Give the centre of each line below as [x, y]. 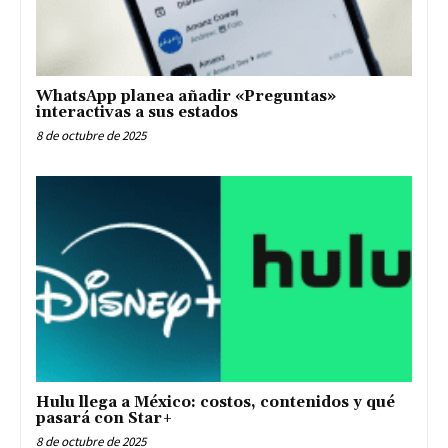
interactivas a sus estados [137, 112]
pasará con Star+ [104, 419]
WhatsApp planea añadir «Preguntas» [186, 96]
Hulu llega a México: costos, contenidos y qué [215, 403]
